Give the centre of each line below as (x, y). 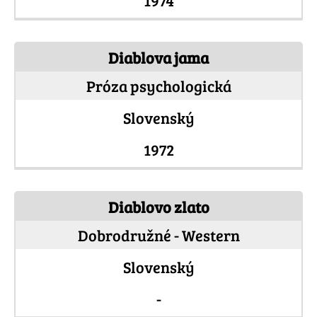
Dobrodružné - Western (158, 235)
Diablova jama (158, 58)
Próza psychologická (158, 86)
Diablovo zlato (158, 207)
